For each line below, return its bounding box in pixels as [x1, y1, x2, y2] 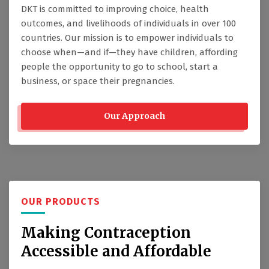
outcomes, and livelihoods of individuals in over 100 [21, 18, 236, 29]
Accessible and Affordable [21, 242, 211, 261]
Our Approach [104, 110, 165, 122]
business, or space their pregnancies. [21, 76, 175, 87]
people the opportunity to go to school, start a [21, 61, 218, 73]
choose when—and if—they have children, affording [21, 47, 238, 58]
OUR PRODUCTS [21, 196, 100, 208]
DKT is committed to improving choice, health [21, 4, 209, 15]
